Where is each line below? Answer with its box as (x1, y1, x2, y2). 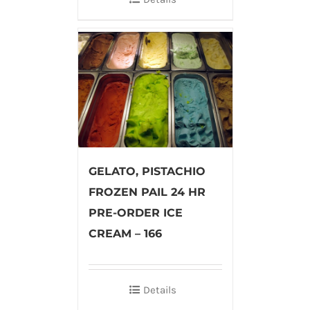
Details (143, 283, 176, 296)
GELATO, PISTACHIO (88, 164, 206, 178)
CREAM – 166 (88, 226, 162, 240)
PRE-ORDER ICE (88, 206, 183, 219)
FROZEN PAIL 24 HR (88, 185, 206, 199)
